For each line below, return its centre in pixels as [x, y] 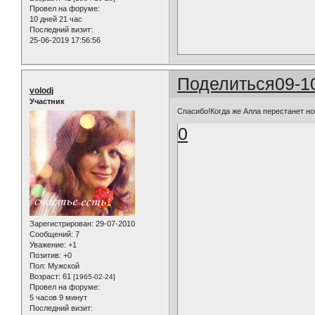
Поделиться [226, 84]
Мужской [63, 265]
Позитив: [45, 255]
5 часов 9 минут [58, 297]
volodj [41, 91]
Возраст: [45, 276]
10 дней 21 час [56, 19]
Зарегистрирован [60, 223]
